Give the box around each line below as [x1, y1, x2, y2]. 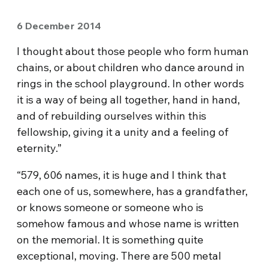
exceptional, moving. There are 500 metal [17, 249, 222, 263]
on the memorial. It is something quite [17, 233, 204, 246]
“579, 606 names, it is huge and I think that [17, 168, 227, 182]
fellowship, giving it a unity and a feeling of [17, 125, 229, 139]
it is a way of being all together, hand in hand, [17, 93, 240, 106]
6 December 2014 [17, 20, 101, 32]
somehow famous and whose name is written [17, 217, 240, 230]
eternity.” [17, 141, 62, 155]
